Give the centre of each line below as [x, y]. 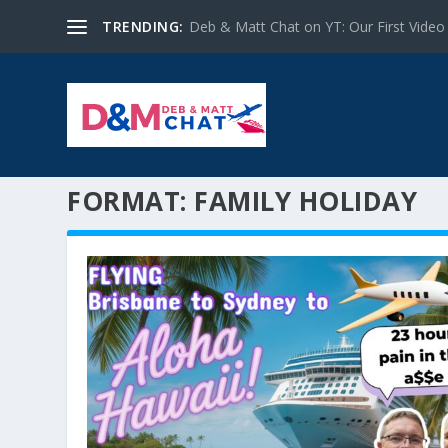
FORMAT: [131, 201]
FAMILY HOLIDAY [306, 201]
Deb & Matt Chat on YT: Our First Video [316, 26]
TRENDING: [143, 26]
